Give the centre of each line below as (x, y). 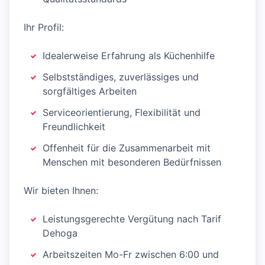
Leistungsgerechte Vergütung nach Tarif (132, 219)
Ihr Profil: (44, 28)
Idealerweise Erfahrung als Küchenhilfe (129, 56)
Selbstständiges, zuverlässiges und (121, 77)
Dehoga (60, 233)
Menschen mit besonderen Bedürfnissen (132, 162)
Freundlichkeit (74, 127)
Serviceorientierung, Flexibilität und (122, 113)
